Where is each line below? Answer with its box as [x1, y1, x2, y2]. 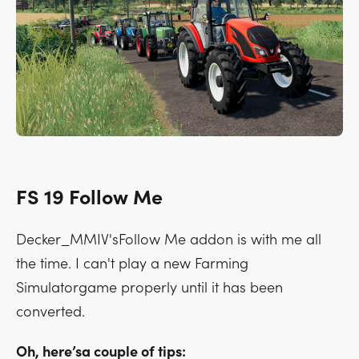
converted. [16, 303, 85, 321]
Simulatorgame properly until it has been [16, 279, 283, 296]
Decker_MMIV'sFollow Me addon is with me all [16, 231, 321, 248]
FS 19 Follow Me [16, 186, 163, 210]
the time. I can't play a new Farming [16, 255, 248, 272]
